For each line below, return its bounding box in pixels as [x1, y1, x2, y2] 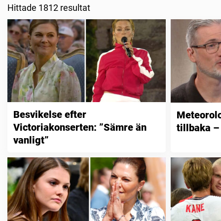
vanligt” [13, 134, 49, 147]
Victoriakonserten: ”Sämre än [13, 121, 147, 134]
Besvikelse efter [13, 109, 86, 121]
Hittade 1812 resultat [7, 2, 90, 13]
